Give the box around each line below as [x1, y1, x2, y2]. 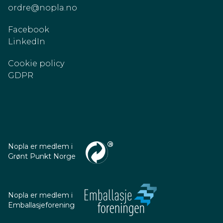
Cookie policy [8, 59, 64, 68]
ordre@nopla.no [8, 3, 77, 12]
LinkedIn [8, 37, 45, 46]
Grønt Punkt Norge [8, 152, 76, 161]
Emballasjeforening [8, 200, 75, 210]
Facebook [8, 25, 49, 34]
